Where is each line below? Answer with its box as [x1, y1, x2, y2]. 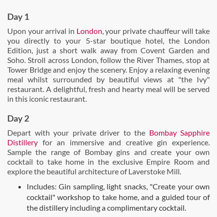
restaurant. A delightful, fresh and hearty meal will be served [7, 84, 210, 93]
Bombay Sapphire [149, 128, 210, 137]
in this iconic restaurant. [7, 94, 87, 103]
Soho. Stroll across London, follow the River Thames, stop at [7, 55, 210, 64]
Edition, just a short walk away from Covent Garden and [7, 46, 210, 55]
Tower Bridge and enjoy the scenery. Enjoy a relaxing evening [7, 65, 210, 74]
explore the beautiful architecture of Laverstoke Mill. [7, 167, 181, 176]
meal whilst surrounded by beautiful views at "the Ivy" [7, 75, 210, 84]
